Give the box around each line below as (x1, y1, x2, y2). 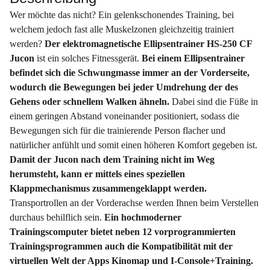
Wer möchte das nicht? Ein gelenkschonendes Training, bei (10, 10, 234, 20)
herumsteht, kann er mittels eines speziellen (10, 169, 185, 180)
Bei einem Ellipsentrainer (142, 53, 245, 64)
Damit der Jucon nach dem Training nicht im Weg (10, 154, 215, 165)
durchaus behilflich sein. (10, 212, 104, 223)
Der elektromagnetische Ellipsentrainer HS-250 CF (45, 39, 252, 49)
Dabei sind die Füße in (172, 96, 258, 107)
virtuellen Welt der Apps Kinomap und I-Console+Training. (10, 256, 256, 266)
